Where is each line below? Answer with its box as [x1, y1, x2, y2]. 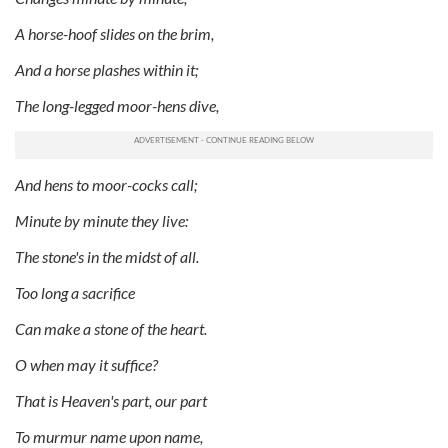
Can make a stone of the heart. [15, 318, 207, 338]
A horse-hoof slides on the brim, [15, 23, 214, 43]
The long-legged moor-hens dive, [15, 95, 219, 115]
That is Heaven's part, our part [15, 390, 207, 410]
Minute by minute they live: [15, 210, 188, 230]
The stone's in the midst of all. [15, 246, 199, 266]
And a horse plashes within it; [15, 59, 198, 79]
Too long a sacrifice [15, 282, 135, 302]
